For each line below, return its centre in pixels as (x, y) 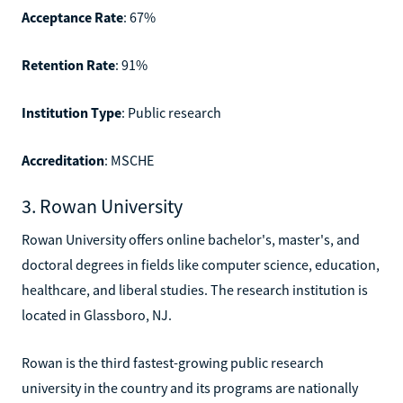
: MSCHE (129, 160)
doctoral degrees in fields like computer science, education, (201, 264)
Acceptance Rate (72, 17)
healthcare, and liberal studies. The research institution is (195, 289)
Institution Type (72, 112)
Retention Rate (68, 64)
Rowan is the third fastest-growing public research (173, 362)
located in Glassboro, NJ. (97, 314)
